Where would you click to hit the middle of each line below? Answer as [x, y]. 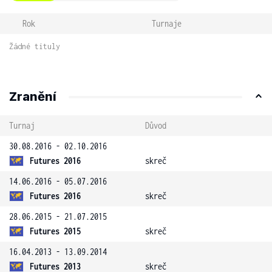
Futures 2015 [55, 231]
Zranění [33, 97]
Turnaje [166, 23]
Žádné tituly [35, 46]
